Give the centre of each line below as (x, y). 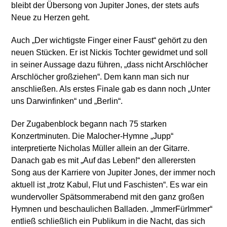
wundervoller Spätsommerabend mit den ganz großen (108, 197)
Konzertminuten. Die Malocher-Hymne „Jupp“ (92, 136)
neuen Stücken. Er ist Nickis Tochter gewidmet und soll (110, 52)
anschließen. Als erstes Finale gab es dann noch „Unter (111, 89)
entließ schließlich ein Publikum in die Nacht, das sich (108, 221)
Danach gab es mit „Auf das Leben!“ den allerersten (104, 160)
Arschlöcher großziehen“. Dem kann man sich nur (100, 77)
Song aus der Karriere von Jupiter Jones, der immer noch (113, 172)
